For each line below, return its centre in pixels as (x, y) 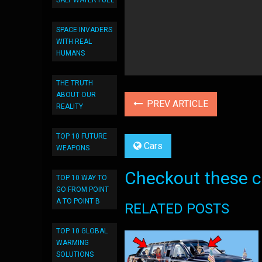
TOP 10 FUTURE (82, 136)
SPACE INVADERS (84, 30)
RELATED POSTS (177, 209)
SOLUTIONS (75, 254)
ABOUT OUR (76, 95)
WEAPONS (73, 148)
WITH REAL (74, 42)
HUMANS (70, 53)
